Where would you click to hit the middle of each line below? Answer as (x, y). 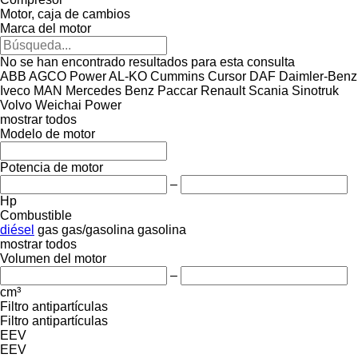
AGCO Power (68, 76)
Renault (223, 90)
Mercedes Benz (110, 90)
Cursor (227, 76)
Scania (268, 90)
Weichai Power (78, 105)
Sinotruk (315, 90)
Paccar (177, 90)
